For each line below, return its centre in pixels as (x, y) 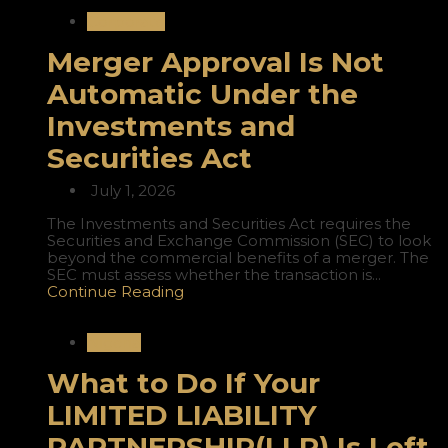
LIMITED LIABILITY (182, 415)
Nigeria (114, 343)
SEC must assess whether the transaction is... (214, 275)
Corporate (126, 22)
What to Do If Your (183, 383)
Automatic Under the (202, 94)
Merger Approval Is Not (215, 62)
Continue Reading (115, 292)
